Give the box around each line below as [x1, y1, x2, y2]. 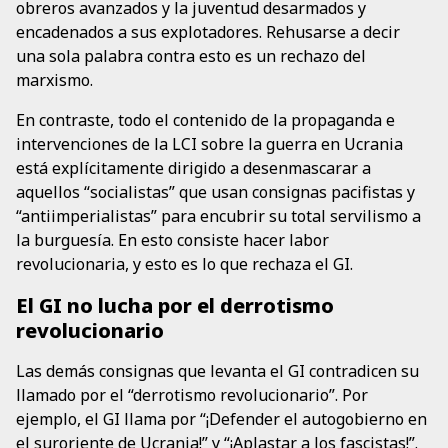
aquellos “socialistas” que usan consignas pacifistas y [16, 181, 415, 204]
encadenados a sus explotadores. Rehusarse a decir [16, 21, 400, 44]
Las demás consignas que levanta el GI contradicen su [16, 360, 419, 383]
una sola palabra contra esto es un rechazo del [16, 45, 366, 68]
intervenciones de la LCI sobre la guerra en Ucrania [16, 133, 403, 156]
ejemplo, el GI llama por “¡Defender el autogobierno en [16, 408, 427, 431]
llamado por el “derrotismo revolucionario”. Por [16, 384, 368, 407]
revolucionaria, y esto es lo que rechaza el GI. [16, 253, 353, 276]
